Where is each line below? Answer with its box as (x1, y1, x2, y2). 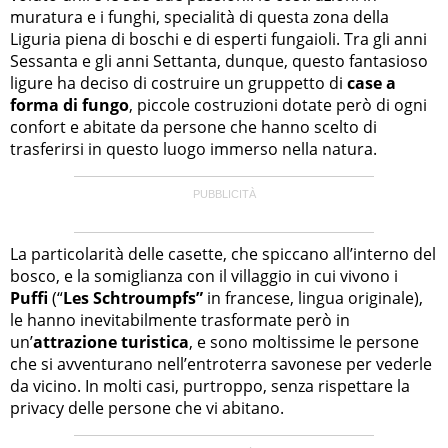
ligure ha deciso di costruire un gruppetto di (10, 71, 347, 94)
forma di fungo (10, 93, 129, 116)
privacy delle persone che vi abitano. (10, 396, 284, 419)
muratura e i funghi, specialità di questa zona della (10, 5, 389, 28)
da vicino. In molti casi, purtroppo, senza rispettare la (10, 374, 410, 397)
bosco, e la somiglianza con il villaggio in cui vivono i (10, 264, 398, 287)
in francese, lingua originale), (203, 286, 423, 309)
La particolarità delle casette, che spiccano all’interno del (10, 242, 436, 265)
